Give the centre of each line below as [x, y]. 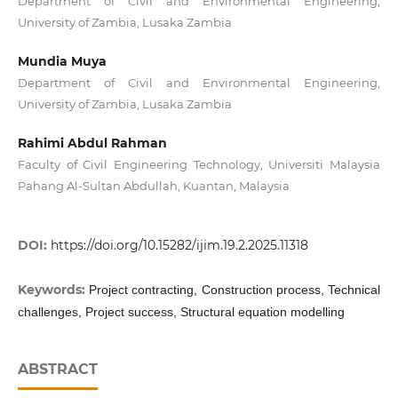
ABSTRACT [57, 370]
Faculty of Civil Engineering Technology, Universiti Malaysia [199, 165]
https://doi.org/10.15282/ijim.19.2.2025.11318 [179, 246]
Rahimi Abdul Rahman [92, 143]
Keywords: [53, 290]
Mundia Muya [62, 62]
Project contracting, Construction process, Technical [235, 290]
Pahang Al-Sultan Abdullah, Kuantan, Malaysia [153, 186]
